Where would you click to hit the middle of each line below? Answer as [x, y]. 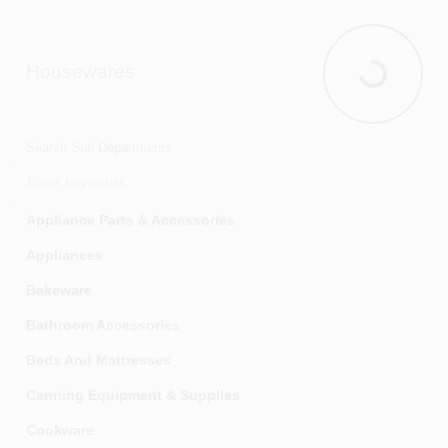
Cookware [59, 430]
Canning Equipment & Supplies [132, 395]
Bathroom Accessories [102, 325]
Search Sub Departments [98, 147]
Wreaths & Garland [89, 42]
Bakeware [58, 290]
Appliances [64, 255]
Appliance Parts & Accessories [130, 220]
